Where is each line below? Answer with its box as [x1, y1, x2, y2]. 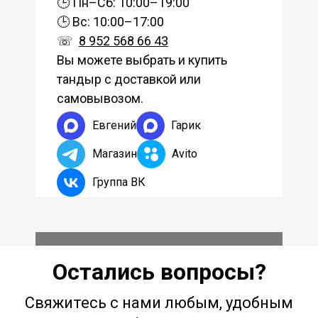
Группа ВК [92, 175, 146, 190]
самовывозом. [57, 90, 143, 106]
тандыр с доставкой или [57, 71, 201, 87]
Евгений [92, 119, 136, 133]
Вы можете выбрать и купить [57, 52, 227, 67]
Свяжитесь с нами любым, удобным [25, 294, 293, 312]
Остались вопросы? [52, 258, 266, 286]
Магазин [92, 147, 137, 161]
